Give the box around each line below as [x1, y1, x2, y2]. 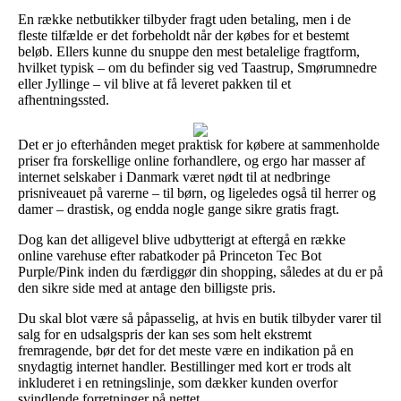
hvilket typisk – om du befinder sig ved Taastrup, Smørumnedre [18, 59, 377, 75]
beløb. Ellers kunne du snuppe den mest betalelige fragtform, [18, 43, 360, 59]
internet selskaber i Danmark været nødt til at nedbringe [18, 168, 330, 184]
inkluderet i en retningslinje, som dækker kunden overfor [18, 374, 337, 390]
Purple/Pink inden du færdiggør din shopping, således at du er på [18, 263, 383, 279]
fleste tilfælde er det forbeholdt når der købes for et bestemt [18, 27, 349, 43]
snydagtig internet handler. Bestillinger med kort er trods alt [18, 358, 351, 374]
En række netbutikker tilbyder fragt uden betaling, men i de [18, 11, 351, 27]
